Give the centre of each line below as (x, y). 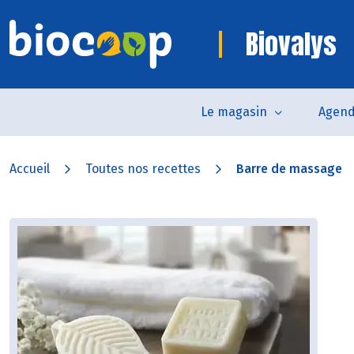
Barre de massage (289, 169)
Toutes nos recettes (143, 169)
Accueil (30, 169)
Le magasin (233, 112)
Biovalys (291, 44)
